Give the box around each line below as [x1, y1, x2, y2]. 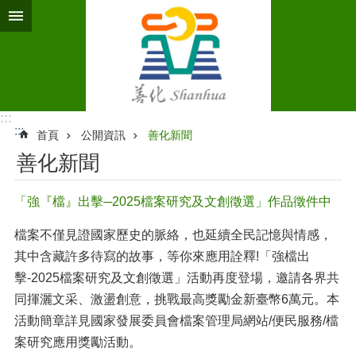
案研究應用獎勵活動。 [14, 335, 141, 349]
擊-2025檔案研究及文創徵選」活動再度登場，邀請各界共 [14, 271, 339, 284]
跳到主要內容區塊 [8, 9, 110, 22]
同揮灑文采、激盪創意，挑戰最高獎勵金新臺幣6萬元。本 [14, 292, 339, 306]
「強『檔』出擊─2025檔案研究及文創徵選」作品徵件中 [14, 195, 331, 208]
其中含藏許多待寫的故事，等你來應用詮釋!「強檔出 [14, 250, 310, 263]
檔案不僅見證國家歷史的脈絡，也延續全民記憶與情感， [14, 228, 332, 242]
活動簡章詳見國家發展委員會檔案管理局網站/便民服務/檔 [14, 314, 339, 327]
